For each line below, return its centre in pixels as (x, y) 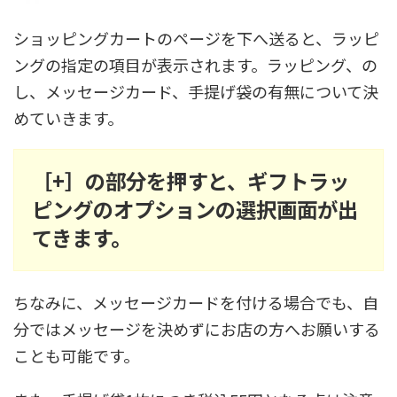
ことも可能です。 (76, 355)
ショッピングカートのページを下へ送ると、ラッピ (196, 38)
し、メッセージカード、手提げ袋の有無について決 (196, 91)
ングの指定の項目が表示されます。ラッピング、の (195, 64)
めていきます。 (68, 117)
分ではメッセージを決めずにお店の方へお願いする (197, 328)
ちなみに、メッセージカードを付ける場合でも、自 (196, 302)
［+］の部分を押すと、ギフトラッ (191, 180)
